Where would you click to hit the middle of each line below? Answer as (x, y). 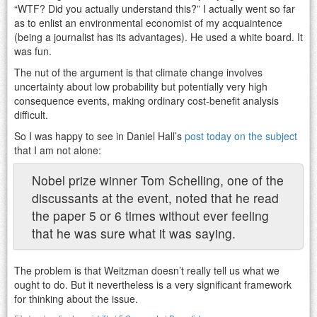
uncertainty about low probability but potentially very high (141, 86)
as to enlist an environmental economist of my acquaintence (148, 22)
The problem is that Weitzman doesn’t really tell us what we (147, 270)
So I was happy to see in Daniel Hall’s (99, 136)
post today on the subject (241, 136)
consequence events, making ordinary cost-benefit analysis (146, 100)
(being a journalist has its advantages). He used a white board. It (158, 36)
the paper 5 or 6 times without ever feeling (150, 215)
